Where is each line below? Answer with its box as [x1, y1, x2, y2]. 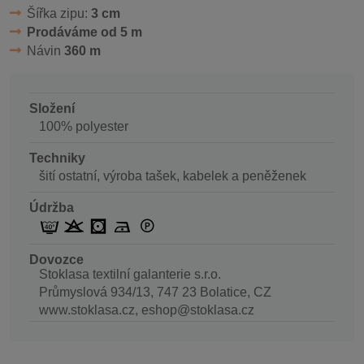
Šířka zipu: [26, 6, 91, 20]
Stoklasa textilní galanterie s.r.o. [39, 267, 221, 282]
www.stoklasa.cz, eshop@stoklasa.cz [39, 303, 254, 318]
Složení [29, 101, 75, 115]
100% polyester [39, 119, 128, 133]
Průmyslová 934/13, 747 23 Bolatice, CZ [39, 285, 271, 300]
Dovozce [29, 253, 84, 267]
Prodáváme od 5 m [26, 24, 142, 39]
